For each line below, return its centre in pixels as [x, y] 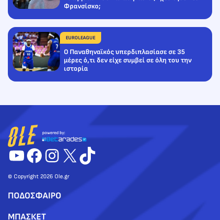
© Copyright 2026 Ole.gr [39, 177]
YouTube [39, 155]
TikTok [102, 155]
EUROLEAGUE [81, 38]
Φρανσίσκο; [82, 6]
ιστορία [76, 69]
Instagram [82, 155]
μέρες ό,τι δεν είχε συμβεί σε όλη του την [128, 60]
